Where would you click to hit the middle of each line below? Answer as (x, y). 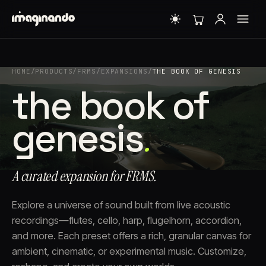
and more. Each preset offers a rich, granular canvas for (132, 236)
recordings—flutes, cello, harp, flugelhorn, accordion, (127, 220)
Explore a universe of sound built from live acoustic (121, 205)
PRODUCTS (54, 71)
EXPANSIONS (124, 71)
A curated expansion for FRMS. (84, 176)
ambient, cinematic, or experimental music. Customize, (129, 251)
